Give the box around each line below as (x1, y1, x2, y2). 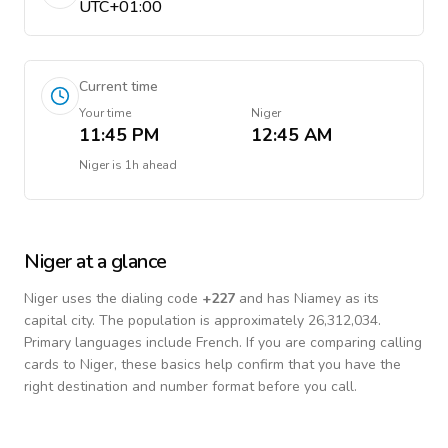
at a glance (71, 248, 167, 275)
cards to (24, 355, 80, 374)
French (196, 333, 239, 352)
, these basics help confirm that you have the (114, 355, 401, 374)
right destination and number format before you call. (24, 377, 357, 396)
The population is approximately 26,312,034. (99, 311, 381, 330)
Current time (79, 77, 158, 96)
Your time (79, 105, 131, 121)
